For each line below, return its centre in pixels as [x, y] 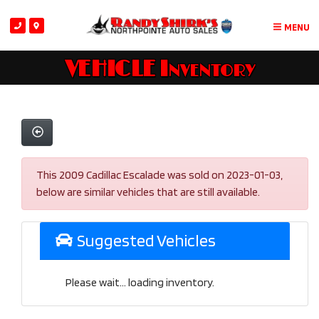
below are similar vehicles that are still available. [148, 192]
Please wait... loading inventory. [140, 283]
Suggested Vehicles [145, 241]
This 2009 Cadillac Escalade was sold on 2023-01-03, [159, 175]
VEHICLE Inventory [159, 70]
